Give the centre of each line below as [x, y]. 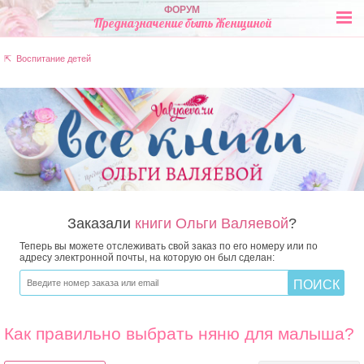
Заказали [101, 223]
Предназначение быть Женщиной [182, 23]
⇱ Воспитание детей [48, 58]
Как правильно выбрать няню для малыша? [179, 333]
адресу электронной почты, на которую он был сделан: [147, 257]
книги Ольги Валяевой [212, 223]
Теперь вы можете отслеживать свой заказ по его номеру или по [169, 246]
